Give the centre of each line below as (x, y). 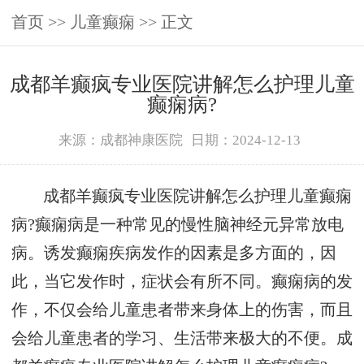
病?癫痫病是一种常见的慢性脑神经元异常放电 (178, 225)
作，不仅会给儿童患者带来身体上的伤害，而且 (182, 310)
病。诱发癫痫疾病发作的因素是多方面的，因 (174, 253)
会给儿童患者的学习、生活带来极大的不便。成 (182, 339)
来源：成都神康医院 (120, 140)
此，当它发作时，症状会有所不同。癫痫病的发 (182, 282)
